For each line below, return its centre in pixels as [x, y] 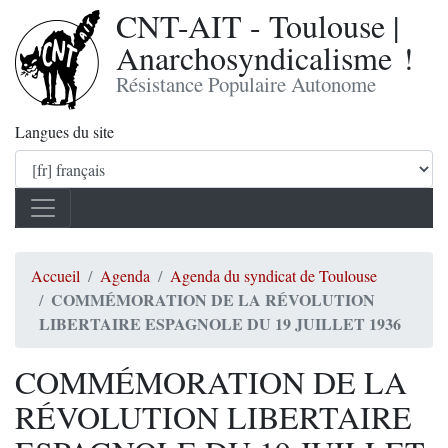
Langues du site [64, 131]
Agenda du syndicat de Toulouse [273, 275]
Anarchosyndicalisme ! [265, 57]
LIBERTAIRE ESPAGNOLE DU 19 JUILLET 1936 [220, 323]
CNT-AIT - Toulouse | [257, 25]
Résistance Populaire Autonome [246, 84]
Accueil [55, 275]
